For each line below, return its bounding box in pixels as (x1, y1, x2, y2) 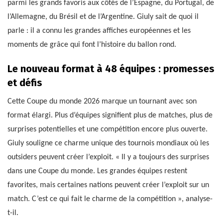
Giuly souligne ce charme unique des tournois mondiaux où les (7, 139, 209, 147)
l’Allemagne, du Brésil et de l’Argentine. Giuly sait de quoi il (7, 12, 199, 21)
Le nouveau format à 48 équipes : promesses (7, 62, 215, 75)
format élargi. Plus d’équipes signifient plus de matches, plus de (7, 111, 213, 119)
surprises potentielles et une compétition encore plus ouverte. (7, 125, 208, 133)
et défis (7, 76, 42, 89)
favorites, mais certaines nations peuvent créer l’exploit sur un (7, 181, 209, 189)
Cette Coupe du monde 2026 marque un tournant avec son (7, 97, 197, 106)
